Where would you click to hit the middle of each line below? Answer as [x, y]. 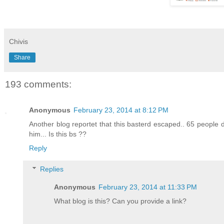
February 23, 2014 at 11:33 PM [148, 187]
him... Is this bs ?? [58, 134]
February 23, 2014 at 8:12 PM [121, 110]
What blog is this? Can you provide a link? [120, 201]
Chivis [18, 42]
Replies [52, 169]
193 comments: [38, 84]
